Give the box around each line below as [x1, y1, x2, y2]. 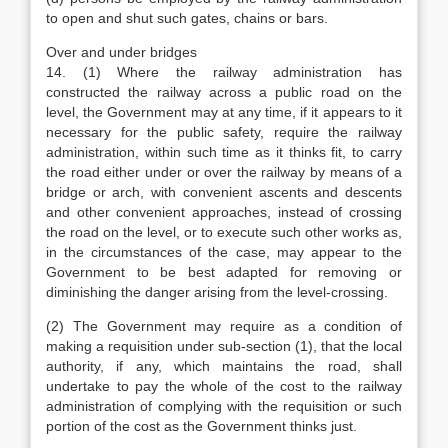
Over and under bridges [46, 44, 197, 60]
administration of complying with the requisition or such [46, 398, 402, 414]
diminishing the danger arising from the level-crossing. [46, 284, 388, 300]
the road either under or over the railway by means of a [46, 164, 402, 180]
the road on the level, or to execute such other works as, [46, 224, 402, 240]
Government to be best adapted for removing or [46, 264, 402, 280]
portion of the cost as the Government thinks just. [46, 418, 357, 434]
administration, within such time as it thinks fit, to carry [46, 144, 402, 160]
